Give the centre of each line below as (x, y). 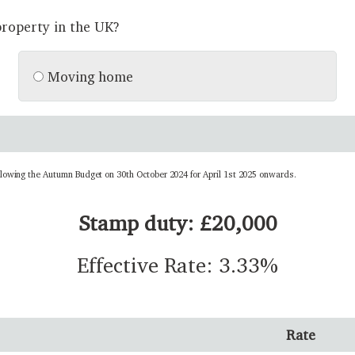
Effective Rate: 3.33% (177, 265)
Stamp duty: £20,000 (177, 223)
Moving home (88, 76)
